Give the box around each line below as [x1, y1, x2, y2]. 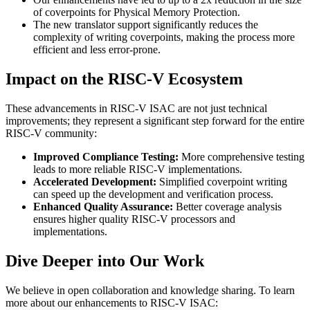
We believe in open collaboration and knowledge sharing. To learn [6, 284, 295, 296]
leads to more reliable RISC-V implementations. [33, 163, 242, 175]
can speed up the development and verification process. [33, 188, 273, 200]
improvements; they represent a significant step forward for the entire [6, 114, 304, 127]
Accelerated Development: [33, 175, 156, 188]
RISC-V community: [6, 127, 97, 139]
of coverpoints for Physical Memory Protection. [33, 6, 240, 18]
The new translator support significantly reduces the [33, 18, 258, 30]
